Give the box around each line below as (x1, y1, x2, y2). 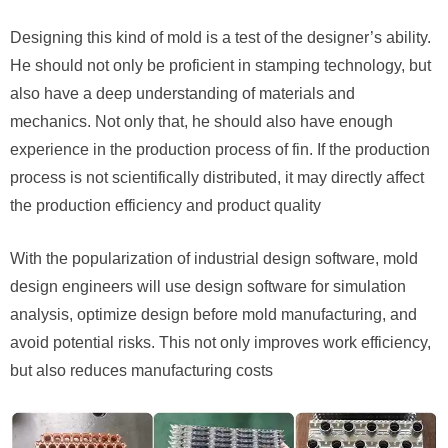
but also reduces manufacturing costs (10, 362, 273, 380)
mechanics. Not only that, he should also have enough (10, 113, 393, 131)
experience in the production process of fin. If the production (10, 141, 430, 159)
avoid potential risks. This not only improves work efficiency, (10, 334, 431, 352)
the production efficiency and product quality (10, 197, 321, 215)
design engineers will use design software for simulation (10, 278, 406, 296)
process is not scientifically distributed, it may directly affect (10, 169, 424, 187)
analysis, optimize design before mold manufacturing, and (10, 306, 417, 324)
